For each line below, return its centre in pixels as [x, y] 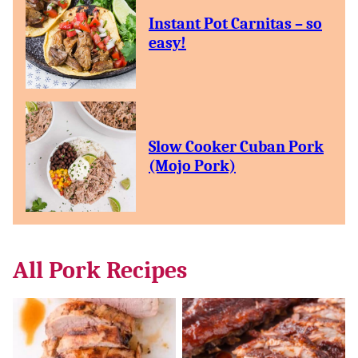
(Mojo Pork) [192, 166]
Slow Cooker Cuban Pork [236, 147]
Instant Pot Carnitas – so [235, 24]
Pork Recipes [118, 270]
